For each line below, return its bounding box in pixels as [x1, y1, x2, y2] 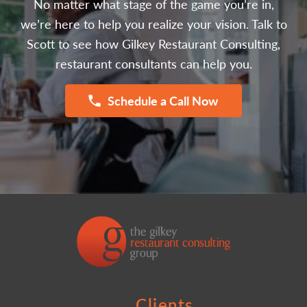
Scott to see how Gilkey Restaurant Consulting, [27, 34, 280, 52]
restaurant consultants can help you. [55, 54, 252, 72]
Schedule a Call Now [107, 91, 218, 109]
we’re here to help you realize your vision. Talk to [20, 14, 287, 32]
